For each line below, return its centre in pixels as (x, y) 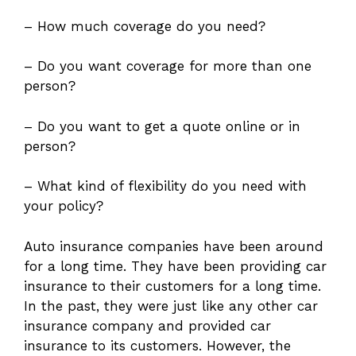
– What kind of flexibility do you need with (165, 186)
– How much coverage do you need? (145, 26)
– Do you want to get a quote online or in (162, 126)
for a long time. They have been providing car (175, 266)
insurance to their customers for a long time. (172, 286)
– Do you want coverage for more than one (168, 66)
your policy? (64, 206)
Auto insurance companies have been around (174, 246)
